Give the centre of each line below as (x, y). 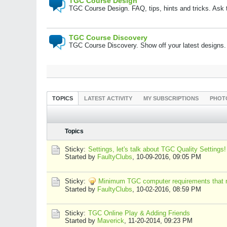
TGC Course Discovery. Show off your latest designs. (147, 45)
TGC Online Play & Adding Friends (139, 213)
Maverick (111, 221)
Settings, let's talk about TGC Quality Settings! (157, 149)
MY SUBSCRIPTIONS (171, 98)
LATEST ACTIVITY (108, 98)
